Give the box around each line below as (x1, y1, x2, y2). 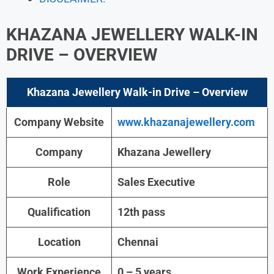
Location (37, 235, 81, 248)
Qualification (28, 205, 91, 218)
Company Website (14, 115, 104, 128)
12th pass (117, 205, 165, 218)
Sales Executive (117, 175, 195, 188)
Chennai (117, 235, 158, 248)
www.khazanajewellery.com (117, 115, 255, 128)
